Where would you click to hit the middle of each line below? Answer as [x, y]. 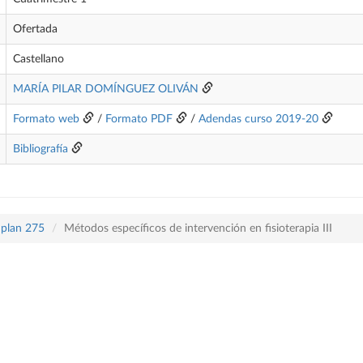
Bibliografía [41, 149]
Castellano [38, 59]
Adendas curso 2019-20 [258, 119]
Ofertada [35, 29]
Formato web [46, 119]
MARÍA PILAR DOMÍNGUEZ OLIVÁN [106, 89]
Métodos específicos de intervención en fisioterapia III [198, 228]
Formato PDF [139, 119]
